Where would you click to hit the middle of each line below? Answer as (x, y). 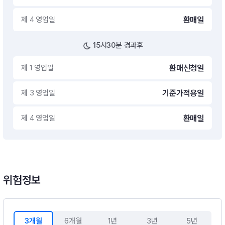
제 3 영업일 (38, 93)
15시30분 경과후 (118, 45)
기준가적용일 (183, 93)
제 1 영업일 (37, 68)
